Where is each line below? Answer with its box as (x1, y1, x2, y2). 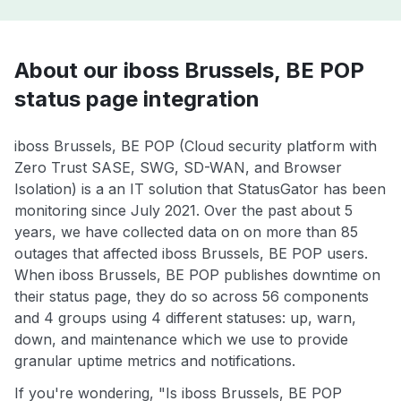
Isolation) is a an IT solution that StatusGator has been (14, 180, 386, 199)
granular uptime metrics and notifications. (14, 352, 295, 371)
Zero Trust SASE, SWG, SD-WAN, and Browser (14, 158, 342, 177)
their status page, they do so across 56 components (14, 287, 369, 306)
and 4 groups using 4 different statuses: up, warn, (14, 309, 356, 328)
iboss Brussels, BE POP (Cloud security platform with (14, 137, 377, 156)
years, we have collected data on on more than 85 (14, 223, 358, 242)
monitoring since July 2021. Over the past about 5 (14, 201, 353, 220)
